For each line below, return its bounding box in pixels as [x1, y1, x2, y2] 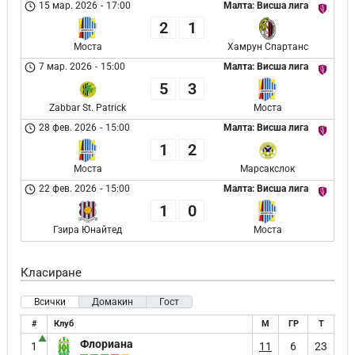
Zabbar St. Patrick [49, 102, 126, 113]
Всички [34, 296, 66, 307]
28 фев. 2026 [39, 122, 97, 133]
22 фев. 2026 [39, 183, 97, 194]
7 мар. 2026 [39, 61, 93, 72]
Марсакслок [240, 163, 295, 174]
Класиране [21, 265, 82, 280]
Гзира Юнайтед [53, 224, 122, 235]
